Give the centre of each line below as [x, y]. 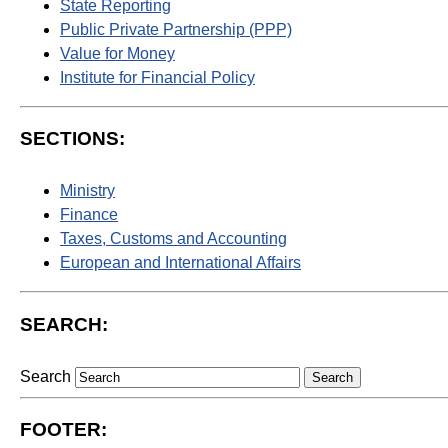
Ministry [87, 191]
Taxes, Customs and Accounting [173, 239]
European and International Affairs [180, 263]
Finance [89, 215]
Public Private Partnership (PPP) [176, 30]
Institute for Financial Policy [157, 78]
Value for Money [117, 54]
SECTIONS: [72, 139]
